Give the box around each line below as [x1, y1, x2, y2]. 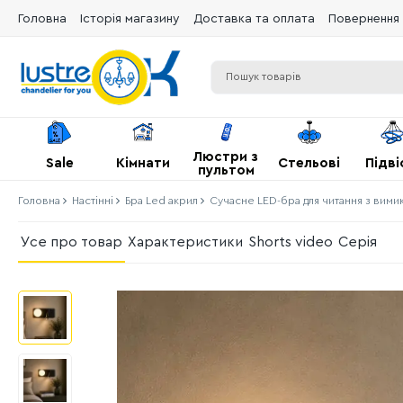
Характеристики [128, 235, 243, 249]
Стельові [278, 157, 341, 170]
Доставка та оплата [193, 12, 315, 25]
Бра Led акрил [125, 195, 198, 206]
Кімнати [115, 157, 170, 170]
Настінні [72, 195, 113, 206]
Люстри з [193, 149, 259, 164]
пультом [197, 163, 255, 177]
